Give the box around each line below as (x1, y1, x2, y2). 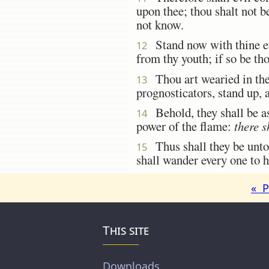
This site (103, 222, 150, 239)
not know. (136, 16, 184, 33)
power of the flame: (136, 117, 234, 134)
